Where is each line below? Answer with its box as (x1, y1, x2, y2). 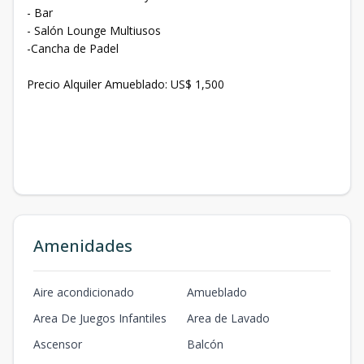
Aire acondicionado (33, 284, 134, 300)
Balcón (187, 336, 223, 352)
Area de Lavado (187, 310, 270, 326)
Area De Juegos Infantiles (33, 310, 167, 326)
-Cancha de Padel (27, 41, 119, 56)
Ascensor (33, 336, 82, 352)
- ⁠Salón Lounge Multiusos (27, 23, 161, 38)
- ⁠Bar (27, 5, 53, 20)
